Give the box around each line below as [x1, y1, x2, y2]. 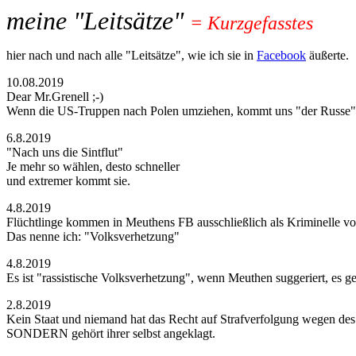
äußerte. [306, 48, 349, 62]
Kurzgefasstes [207, 13, 313, 33]
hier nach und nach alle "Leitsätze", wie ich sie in [6, 48, 257, 62]
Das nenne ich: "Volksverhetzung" [6, 230, 180, 243]
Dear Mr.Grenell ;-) [6, 90, 103, 103]
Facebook [257, 48, 306, 62]
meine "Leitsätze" [6, 6, 190, 35]
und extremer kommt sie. [6, 174, 130, 188]
